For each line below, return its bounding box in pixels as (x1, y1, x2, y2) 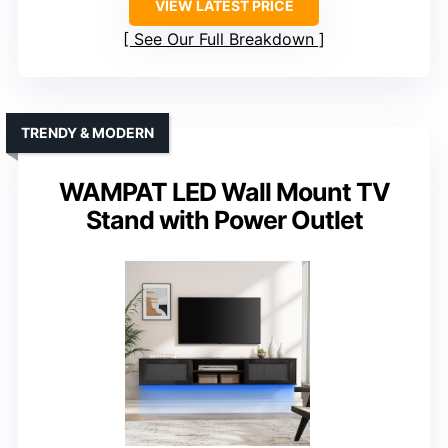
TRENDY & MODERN (21, 124, 154, 142)
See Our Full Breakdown (134, 29, 314, 50)
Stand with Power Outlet (85, 205, 363, 236)
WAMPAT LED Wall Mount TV (58, 177, 390, 208)
